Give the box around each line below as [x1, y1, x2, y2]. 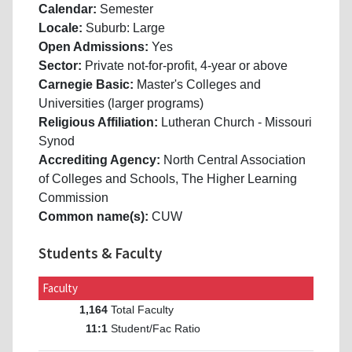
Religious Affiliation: [38, 115, 161, 130]
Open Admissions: [38, 40, 152, 54]
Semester [100, 2, 153, 16]
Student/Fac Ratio [110, 321, 200, 335]
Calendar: [38, 2, 100, 16]
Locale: [38, 21, 86, 35]
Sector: [38, 59, 85, 73]
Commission [38, 191, 108, 205]
